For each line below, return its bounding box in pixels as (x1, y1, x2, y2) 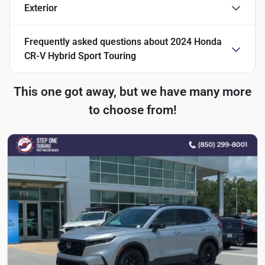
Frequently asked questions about (24, 35, 170, 47)
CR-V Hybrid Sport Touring (24, 50, 136, 62)
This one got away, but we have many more (14, 84, 251, 99)
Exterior (24, 2, 57, 14)
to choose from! (88, 102, 177, 117)
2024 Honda (170, 35, 222, 47)
